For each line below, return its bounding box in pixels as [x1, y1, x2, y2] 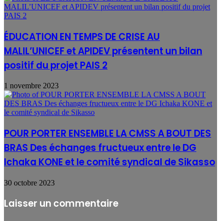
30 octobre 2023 [4, 178, 55, 187]
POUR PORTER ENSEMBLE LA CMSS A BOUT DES [4, 127, 211, 141]
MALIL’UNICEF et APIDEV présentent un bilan [4, 44, 202, 58]
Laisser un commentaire [4, 197, 118, 211]
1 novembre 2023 [4, 81, 59, 90]
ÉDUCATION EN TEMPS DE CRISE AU [4, 30, 160, 43]
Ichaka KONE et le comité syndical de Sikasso [4, 155, 215, 169]
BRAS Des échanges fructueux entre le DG [4, 141, 196, 155]
